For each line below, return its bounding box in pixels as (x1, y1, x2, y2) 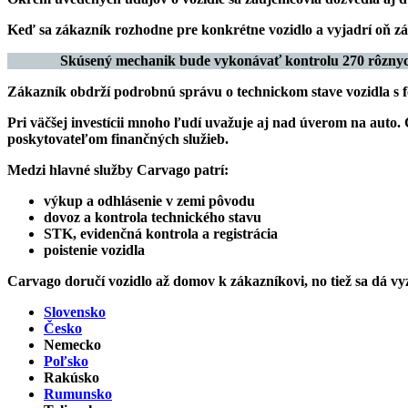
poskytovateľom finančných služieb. (7, 130, 229, 147)
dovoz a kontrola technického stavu (44, 209, 261, 225)
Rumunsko (44, 385, 112, 402)
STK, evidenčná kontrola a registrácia (44, 225, 278, 241)
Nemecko (44, 336, 101, 352)
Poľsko (44, 352, 88, 369)
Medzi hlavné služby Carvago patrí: (7, 161, 229, 178)
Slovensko (44, 303, 106, 320)
